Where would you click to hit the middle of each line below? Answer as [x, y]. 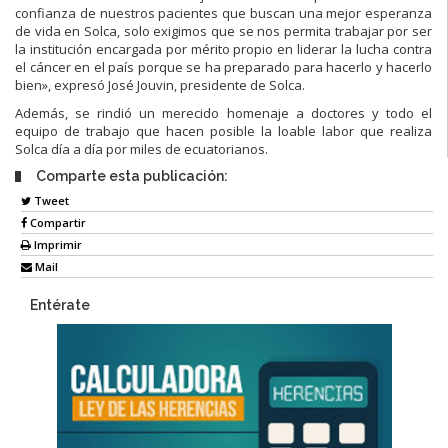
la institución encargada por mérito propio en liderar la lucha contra [223, 48]
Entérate [60, 305]
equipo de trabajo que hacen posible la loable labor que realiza [223, 130]
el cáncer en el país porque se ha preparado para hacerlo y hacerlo [223, 66]
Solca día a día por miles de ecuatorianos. [141, 148]
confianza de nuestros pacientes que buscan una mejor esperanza [223, 12]
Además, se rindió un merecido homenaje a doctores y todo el [223, 112]
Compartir [56, 223]
